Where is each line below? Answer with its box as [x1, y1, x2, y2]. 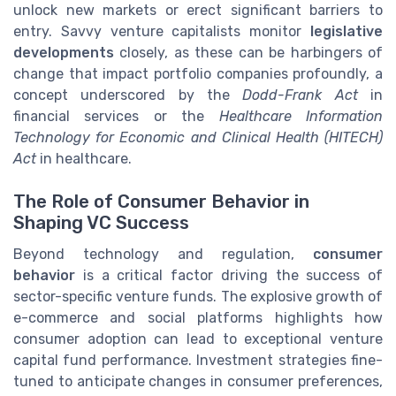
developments [13, 43, 114, 61]
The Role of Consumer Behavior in [13, 191, 309, 213]
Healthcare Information [218, 107, 384, 125]
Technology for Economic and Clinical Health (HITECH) [13, 128, 383, 146]
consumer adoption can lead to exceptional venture [13, 331, 383, 348]
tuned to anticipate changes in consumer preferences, [13, 373, 383, 391]
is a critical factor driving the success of [75, 267, 383, 285]
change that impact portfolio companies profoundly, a [13, 65, 383, 82]
